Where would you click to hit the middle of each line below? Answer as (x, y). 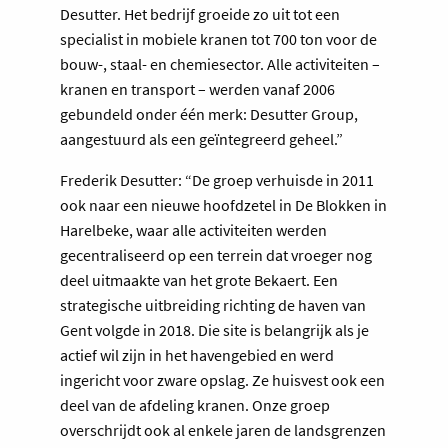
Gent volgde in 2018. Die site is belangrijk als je (214, 329)
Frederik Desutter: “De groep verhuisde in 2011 (217, 179)
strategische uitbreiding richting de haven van (213, 304)
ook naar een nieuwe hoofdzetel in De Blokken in (223, 204)
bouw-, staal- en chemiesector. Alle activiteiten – (220, 63)
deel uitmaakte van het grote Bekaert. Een (199, 279)
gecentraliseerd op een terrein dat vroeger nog (216, 254)
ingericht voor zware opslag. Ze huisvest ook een (222, 379)
